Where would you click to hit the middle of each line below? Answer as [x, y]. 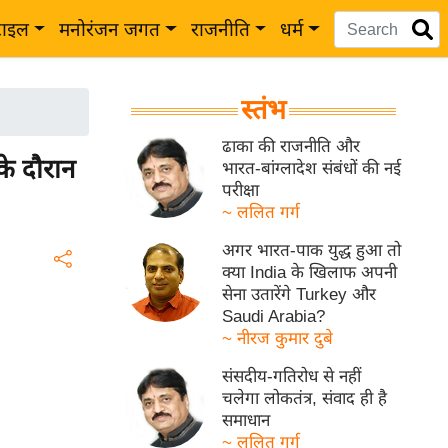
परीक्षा [241, 190]
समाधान [246, 420]
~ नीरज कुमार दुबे [278, 338]
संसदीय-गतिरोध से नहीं [292, 376]
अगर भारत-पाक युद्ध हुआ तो [312, 250]
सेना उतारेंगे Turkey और [299, 294]
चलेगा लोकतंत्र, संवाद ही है [305, 398]
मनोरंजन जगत [110, 29]
